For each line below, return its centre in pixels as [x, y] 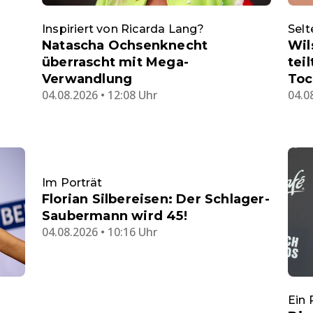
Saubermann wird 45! [115, 216]
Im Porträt [72, 183]
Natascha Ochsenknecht [125, 46]
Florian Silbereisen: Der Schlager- [156, 199]
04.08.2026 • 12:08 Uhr [100, 95]
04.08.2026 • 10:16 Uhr [100, 232]
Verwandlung [87, 79]
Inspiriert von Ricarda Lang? [123, 29]
